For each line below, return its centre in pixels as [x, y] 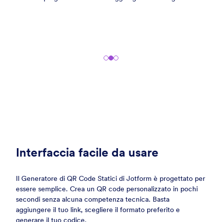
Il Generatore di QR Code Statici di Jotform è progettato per [111, 179]
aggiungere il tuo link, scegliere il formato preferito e [98, 210]
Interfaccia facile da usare [87, 153]
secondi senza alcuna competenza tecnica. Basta [93, 199]
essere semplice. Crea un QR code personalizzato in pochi [107, 189]
